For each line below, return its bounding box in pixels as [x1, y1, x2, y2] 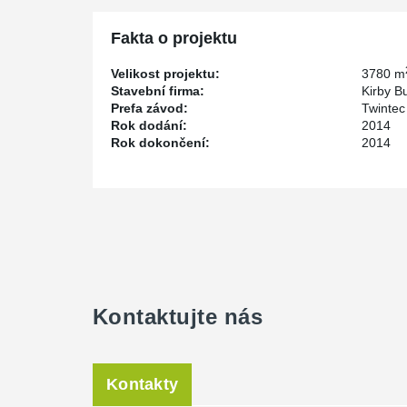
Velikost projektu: [111, 66, 220, 81]
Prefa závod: [111, 101, 188, 115]
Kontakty [106, 375, 179, 393]
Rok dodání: [111, 118, 187, 133]
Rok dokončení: [111, 135, 210, 150]
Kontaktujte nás [93, 304, 263, 329]
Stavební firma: [111, 84, 204, 98]
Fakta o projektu [111, 29, 237, 47]
